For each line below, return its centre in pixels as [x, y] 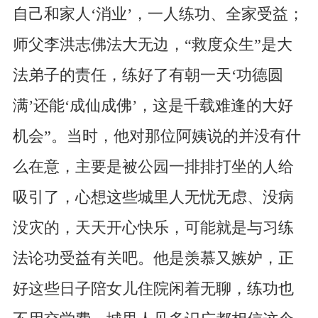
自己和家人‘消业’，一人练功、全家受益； [158, 14]
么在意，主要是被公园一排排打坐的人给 [153, 166]
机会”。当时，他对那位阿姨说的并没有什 [157, 136]
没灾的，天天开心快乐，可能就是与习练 [153, 227]
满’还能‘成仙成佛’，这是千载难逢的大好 [153, 105]
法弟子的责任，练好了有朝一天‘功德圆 [148, 75]
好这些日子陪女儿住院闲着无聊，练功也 [153, 289]
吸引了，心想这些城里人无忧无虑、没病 [153, 197]
